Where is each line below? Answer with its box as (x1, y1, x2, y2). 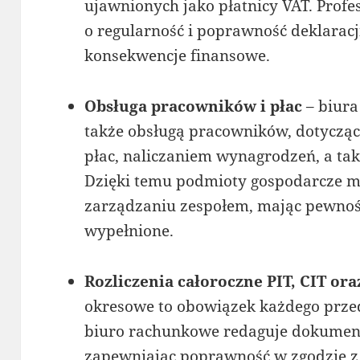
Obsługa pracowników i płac (84, 95, 303, 117)
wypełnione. (84, 219, 174, 241)
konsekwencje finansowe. (84, 44, 271, 66)
